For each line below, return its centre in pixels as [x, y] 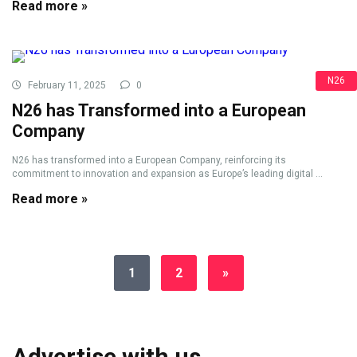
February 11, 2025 [66, 85]
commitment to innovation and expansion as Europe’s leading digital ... [167, 174]
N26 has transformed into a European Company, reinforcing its [149, 160]
